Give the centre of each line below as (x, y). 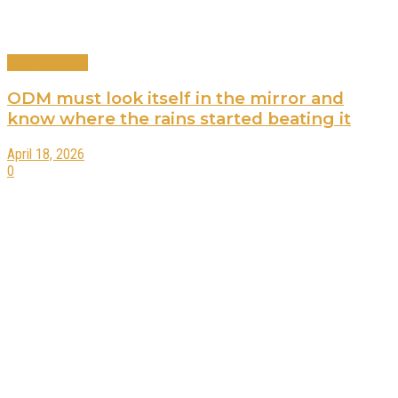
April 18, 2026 (46, 154)
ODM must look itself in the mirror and (175, 98)
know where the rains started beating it (179, 118)
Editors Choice (48, 63)
